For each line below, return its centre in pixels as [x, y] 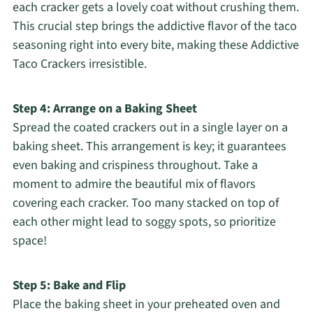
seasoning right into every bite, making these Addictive [155, 45]
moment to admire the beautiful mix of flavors [134, 184]
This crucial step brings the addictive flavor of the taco [154, 27]
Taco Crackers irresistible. [79, 64]
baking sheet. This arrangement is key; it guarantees [149, 147]
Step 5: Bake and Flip [69, 286]
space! [29, 241]
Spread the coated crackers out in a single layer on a [150, 128]
